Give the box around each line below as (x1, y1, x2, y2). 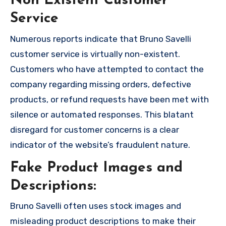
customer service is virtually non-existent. (10, 48, 180, 59)
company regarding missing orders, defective (10, 79, 191, 89)
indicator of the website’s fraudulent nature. (10, 139, 190, 150)
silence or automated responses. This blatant (10, 109, 194, 120)
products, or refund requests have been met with (10, 94, 209, 104)
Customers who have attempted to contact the (10, 64, 204, 74)
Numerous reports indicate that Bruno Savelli (10, 33, 191, 44)
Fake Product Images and (10, 160, 183, 175)
